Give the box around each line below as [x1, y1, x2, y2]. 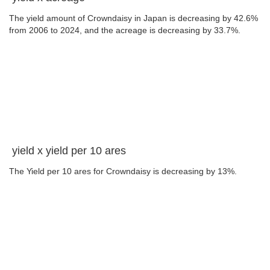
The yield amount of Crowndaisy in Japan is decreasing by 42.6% [9, 13, 258, 24]
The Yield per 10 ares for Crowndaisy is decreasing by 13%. [9, 166, 237, 177]
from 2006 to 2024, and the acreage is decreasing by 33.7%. [9, 25, 240, 36]
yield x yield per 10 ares [12, 144, 127, 157]
